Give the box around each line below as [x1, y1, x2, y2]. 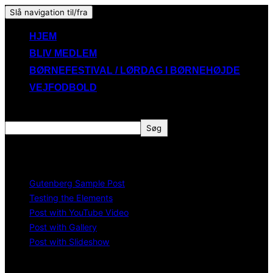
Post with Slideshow [29, 236, 110, 247]
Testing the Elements [29, 192, 113, 203]
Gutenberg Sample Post [29, 177, 125, 188]
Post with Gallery [29, 221, 97, 232]
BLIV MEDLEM [29, 48, 97, 59]
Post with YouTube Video [29, 207, 129, 218]
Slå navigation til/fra [10, 7, 88, 17]
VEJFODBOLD [29, 82, 97, 93]
